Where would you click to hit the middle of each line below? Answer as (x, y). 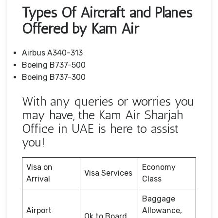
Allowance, (162, 210)
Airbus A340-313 (52, 53)
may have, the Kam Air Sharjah (102, 115)
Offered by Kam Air (81, 28)
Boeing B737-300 (54, 77)
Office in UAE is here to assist (100, 128)
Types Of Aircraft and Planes (107, 12)
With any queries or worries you (108, 101)
